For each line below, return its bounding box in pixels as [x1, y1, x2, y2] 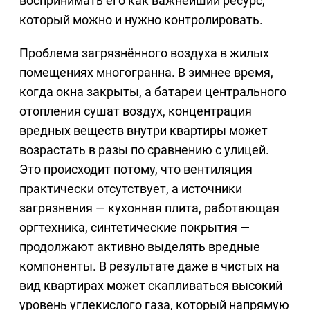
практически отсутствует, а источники [19, 181, 242, 197]
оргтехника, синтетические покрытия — [19, 220, 250, 235]
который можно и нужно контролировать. [19, 12, 263, 28]
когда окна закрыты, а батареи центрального [19, 84, 286, 100]
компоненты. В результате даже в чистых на [19, 259, 280, 274]
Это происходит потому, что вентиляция [19, 162, 253, 177]
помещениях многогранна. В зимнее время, [19, 65, 273, 80]
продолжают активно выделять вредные [19, 239, 260, 255]
